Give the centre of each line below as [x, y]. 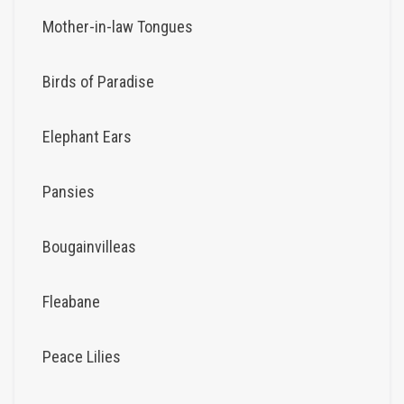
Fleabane [71, 301]
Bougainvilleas [89, 246]
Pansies [69, 191]
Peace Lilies [82, 356]
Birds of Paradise [98, 81]
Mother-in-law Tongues [118, 26]
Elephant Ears [87, 136]
